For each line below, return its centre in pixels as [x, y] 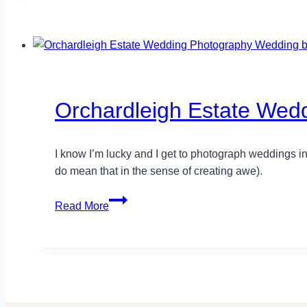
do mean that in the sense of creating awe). [159, 171]
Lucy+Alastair [142, 284]
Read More [82, 206]
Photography [139, 249]
